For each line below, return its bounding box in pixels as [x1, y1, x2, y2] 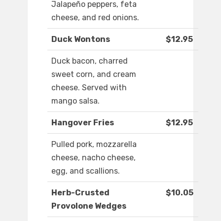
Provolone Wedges [51, 201, 126, 211]
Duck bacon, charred [51, 56, 128, 66]
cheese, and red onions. [51, 13, 139, 23]
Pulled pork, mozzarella [51, 140, 137, 149]
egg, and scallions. [51, 166, 120, 176]
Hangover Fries [51, 118, 114, 128]
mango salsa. [51, 96, 100, 106]
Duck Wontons [51, 35, 110, 44]
